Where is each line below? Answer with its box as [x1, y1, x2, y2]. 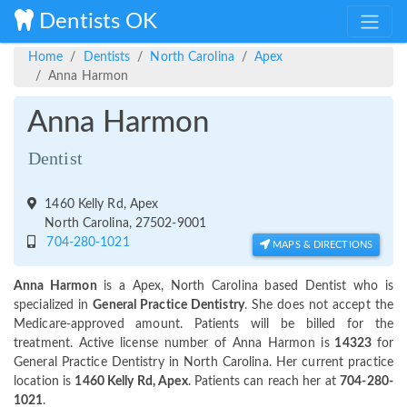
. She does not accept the [243, 299, 393, 313]
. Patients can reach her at [187, 375, 341, 389]
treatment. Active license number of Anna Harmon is [14, 337, 330, 351]
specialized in [14, 299, 94, 313]
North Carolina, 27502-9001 [37, 217, 206, 231]
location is [14, 375, 75, 389]
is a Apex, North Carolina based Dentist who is [96, 280, 393, 293]
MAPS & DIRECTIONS [270, 240, 372, 251]
